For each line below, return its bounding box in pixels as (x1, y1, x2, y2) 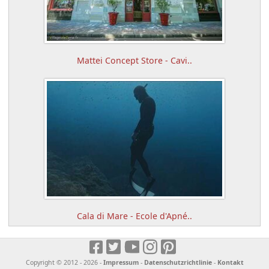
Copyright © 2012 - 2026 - (25, 258, 103, 267)
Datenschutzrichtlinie (144, 258, 212, 267)
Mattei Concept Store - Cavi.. (77, 55, 192, 67)
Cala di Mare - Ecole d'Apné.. (77, 210, 192, 222)
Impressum (103, 258, 139, 267)
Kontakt (217, 258, 244, 267)
